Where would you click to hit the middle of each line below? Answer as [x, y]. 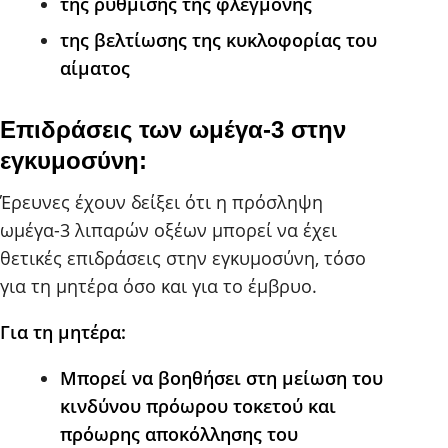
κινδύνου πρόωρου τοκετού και [198, 406]
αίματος [95, 68]
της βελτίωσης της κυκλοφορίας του [218, 40]
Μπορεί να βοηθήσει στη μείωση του [221, 378]
